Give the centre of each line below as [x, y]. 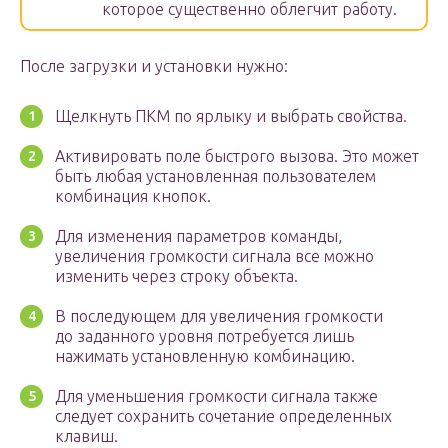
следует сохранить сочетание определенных [223, 416]
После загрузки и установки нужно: [154, 66]
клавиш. [86, 436]
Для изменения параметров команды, [198, 236]
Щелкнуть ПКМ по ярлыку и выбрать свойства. [231, 116]
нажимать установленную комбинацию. [205, 356]
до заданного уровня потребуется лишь [204, 336]
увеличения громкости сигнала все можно [214, 256]
